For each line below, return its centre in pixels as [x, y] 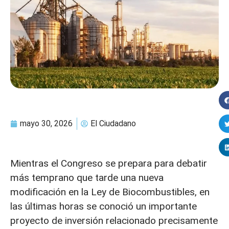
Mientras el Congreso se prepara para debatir [109, 164]
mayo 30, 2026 [46, 124]
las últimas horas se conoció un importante [104, 207]
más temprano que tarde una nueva [87, 178]
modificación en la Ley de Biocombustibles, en [110, 192]
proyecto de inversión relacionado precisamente [114, 221]
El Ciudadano [113, 124]
